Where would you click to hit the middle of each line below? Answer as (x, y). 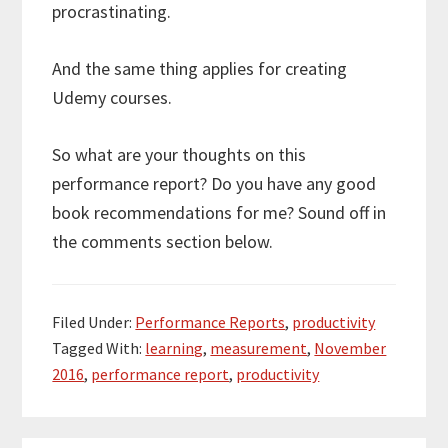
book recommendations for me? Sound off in (219, 213)
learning (174, 348)
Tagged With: (99, 348)
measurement (259, 348)
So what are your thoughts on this (179, 155)
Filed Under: (94, 322)
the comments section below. (163, 242)
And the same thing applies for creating (200, 69)
